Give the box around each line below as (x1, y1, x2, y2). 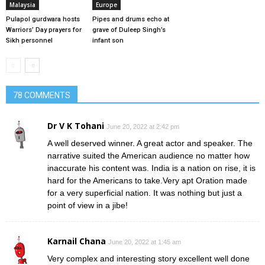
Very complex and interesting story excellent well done (47, 253, 250, 263)
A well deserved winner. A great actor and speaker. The (47, 138, 253, 148)
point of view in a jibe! (47, 200, 128, 210)
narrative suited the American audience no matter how (47, 150, 250, 160)
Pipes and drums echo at (92, 15, 169, 23)
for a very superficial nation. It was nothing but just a (47, 188, 242, 198)
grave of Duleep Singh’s (92, 25, 166, 34)
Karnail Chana (47, 235, 106, 247)
